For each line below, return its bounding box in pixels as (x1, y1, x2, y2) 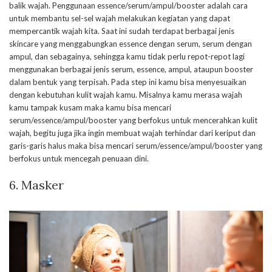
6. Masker (9, 177, 64, 192)
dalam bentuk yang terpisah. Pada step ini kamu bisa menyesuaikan (9, 76, 246, 87)
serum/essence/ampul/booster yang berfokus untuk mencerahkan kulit (9, 115, 257, 125)
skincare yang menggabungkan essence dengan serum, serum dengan (9, 38, 252, 49)
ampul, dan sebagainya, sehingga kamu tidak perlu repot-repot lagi (9, 51, 245, 61)
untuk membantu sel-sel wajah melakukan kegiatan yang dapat (9, 13, 230, 23)
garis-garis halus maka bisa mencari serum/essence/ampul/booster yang (9, 140, 262, 151)
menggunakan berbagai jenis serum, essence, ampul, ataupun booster (9, 64, 253, 74)
